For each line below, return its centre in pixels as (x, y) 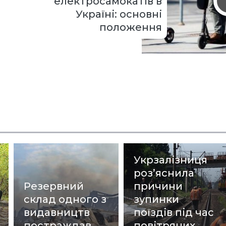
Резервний (54, 186)
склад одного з (65, 200)
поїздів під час (174, 213)
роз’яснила (164, 173)
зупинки (157, 200)
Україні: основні (119, 14)
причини (158, 186)
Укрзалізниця (171, 160)
